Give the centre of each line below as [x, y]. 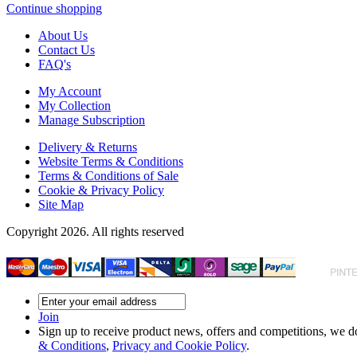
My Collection [75, 105]
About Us [63, 35]
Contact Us [67, 49]
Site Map [61, 204]
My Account [70, 91]
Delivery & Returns [88, 147]
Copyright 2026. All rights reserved [95, 231]
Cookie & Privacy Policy [101, 190]
